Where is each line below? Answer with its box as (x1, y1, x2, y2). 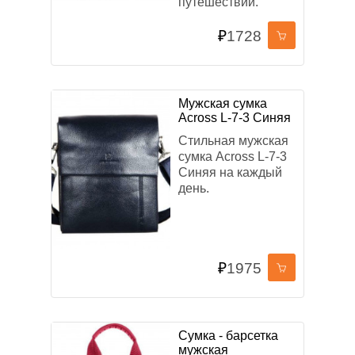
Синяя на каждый (178, 166, 282, 179)
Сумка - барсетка (178, 329, 278, 342)
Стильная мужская (178, 134, 288, 147)
